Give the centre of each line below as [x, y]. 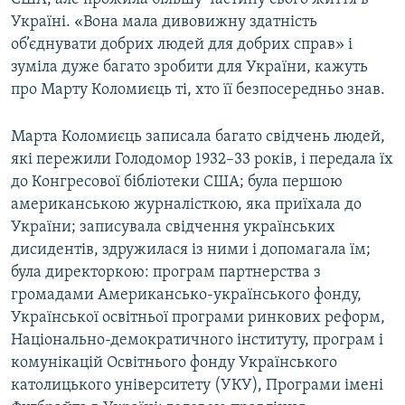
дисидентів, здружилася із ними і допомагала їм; [191, 250]
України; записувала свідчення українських [173, 228]
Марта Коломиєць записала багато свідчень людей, [198, 137]
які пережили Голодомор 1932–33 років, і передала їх [202, 160]
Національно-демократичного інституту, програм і [197, 341]
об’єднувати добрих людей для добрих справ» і [182, 45]
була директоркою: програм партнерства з [166, 273]
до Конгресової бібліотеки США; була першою [177, 183]
